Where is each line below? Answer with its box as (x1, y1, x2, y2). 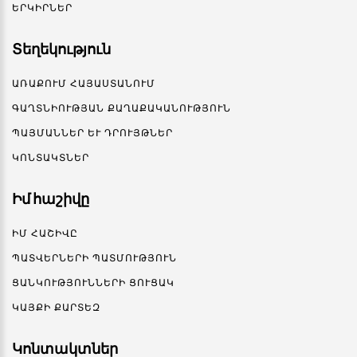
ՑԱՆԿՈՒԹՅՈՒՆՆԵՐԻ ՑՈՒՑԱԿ (12, 277, 175, 289)
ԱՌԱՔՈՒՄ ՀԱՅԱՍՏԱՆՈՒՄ (12, 77, 155, 90)
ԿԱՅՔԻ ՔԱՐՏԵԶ (12, 301, 100, 314)
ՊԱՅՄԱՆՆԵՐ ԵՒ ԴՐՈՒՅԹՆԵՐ (12, 127, 166, 139)
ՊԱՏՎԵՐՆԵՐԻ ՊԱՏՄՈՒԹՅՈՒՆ (12, 252, 177, 265)
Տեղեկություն (12, 41, 111, 59)
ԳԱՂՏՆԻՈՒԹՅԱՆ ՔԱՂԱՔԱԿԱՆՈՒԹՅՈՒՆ (12, 102, 231, 115)
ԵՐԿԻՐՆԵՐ (12, 2, 73, 14)
